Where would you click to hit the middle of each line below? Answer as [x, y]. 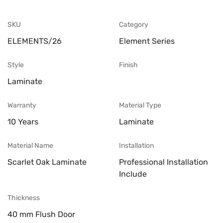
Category [134, 25]
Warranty [22, 106]
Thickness [24, 198]
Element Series [147, 41]
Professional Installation [164, 162]
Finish [128, 65]
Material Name [30, 146]
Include [133, 174]
